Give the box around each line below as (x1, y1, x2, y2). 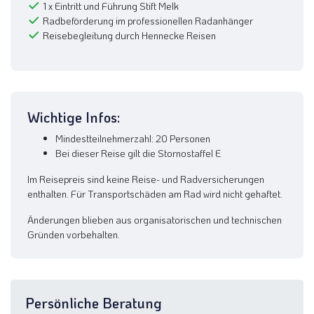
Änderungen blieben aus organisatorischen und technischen (27, 212, 282, 226)
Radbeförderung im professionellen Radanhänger (43, 13, 253, 27)
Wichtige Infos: (27, 107, 120, 126)
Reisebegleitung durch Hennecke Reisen (43, 28, 216, 42)
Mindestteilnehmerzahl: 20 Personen (55, 131, 210, 145)
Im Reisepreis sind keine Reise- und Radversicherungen (27, 172, 264, 186)
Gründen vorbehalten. (27, 227, 122, 241)
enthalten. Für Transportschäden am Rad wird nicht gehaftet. (27, 186, 282, 200)
